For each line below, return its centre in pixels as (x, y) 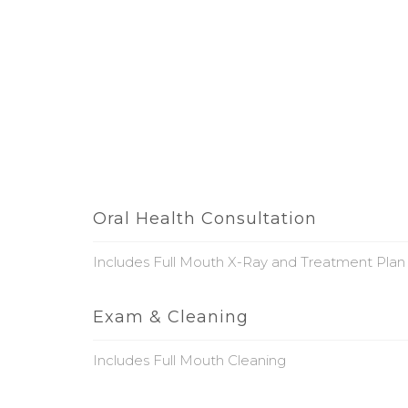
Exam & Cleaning (171, 317)
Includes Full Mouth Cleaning (189, 360)
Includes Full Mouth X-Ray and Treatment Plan (249, 262)
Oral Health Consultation (205, 219)
